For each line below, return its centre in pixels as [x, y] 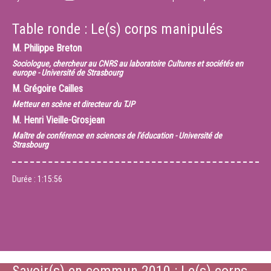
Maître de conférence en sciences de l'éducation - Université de [117, 135]
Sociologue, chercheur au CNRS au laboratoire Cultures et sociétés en [128, 64]
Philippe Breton [53, 48]
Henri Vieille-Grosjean [64, 120]
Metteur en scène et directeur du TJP [73, 104]
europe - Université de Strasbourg [67, 73]
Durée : [25, 179]
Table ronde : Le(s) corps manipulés [117, 29]
